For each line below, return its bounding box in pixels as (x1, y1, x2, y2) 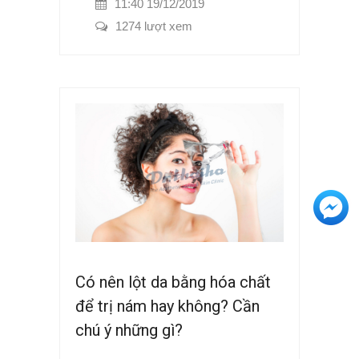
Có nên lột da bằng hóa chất (75, 272, 271, 292)
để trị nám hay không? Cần (75, 296, 260, 316)
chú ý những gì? (75, 320, 183, 340)
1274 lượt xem (115, 18, 192, 33)
